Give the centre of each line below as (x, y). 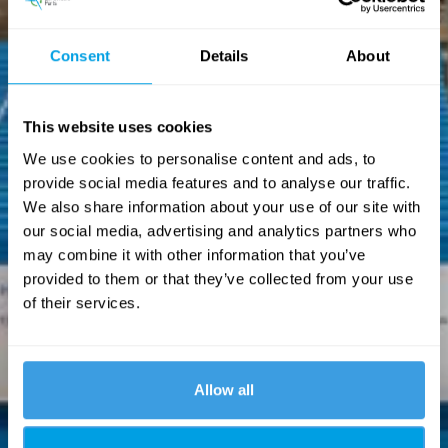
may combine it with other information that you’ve (194, 254)
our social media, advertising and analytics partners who (219, 230)
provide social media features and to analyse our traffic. (217, 182)
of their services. (81, 302)
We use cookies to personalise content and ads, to (199, 158)
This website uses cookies (118, 127)
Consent (80, 56)
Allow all (224, 389)
